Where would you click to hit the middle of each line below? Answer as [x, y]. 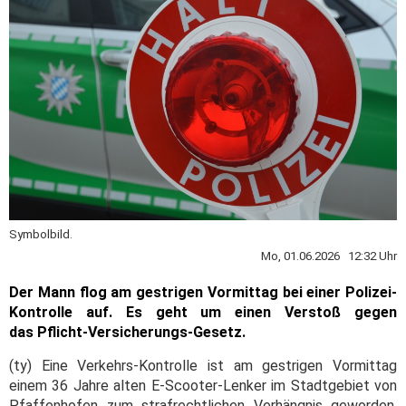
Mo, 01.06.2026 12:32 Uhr [329, 256]
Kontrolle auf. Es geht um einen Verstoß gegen [203, 312]
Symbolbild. [41, 234]
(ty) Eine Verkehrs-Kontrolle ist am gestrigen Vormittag [203, 366]
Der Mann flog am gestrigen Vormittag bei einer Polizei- [203, 292]
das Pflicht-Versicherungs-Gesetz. [127, 332]
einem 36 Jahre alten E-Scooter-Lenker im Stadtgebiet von [203, 386]
